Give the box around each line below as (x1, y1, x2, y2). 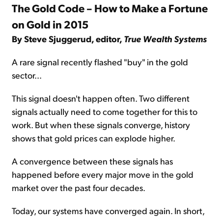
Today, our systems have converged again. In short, (12, 205, 204, 217)
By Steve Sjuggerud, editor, (12, 33, 124, 45)
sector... (12, 69, 42, 81)
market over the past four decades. (12, 182, 145, 193)
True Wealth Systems (124, 33, 207, 45)
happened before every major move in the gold (12, 168, 193, 180)
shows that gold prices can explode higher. (12, 132, 175, 144)
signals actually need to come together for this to (12, 106, 197, 117)
